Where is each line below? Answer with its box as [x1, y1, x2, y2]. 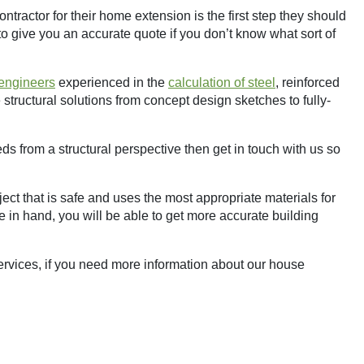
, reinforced [275, 76, 340, 90]
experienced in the [55, 76, 168, 90]
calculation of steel [168, 76, 275, 90]
